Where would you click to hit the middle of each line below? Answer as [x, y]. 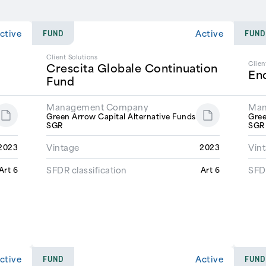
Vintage [63, 147]
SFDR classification [87, 169]
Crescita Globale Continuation [132, 68]
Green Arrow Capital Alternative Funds [121, 115]
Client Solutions [72, 57]
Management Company [97, 106]
